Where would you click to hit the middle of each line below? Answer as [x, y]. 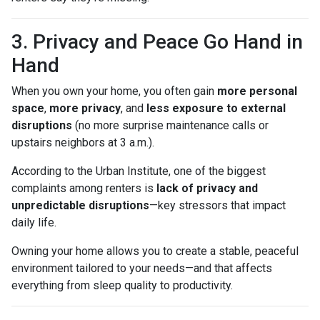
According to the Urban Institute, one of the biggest [139, 171]
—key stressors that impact [217, 205]
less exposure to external [216, 108]
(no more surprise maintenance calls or [170, 125]
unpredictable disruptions [80, 205]
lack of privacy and [207, 188]
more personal [257, 91]
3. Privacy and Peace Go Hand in [157, 41]
